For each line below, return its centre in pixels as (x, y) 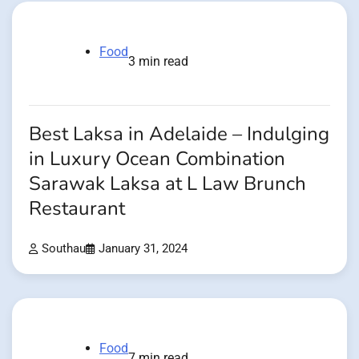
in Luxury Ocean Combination (157, 159)
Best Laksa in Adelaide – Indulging (179, 134)
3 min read (158, 61)
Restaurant (77, 208)
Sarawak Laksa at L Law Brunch (167, 184)
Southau (64, 249)
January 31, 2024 (143, 249)
